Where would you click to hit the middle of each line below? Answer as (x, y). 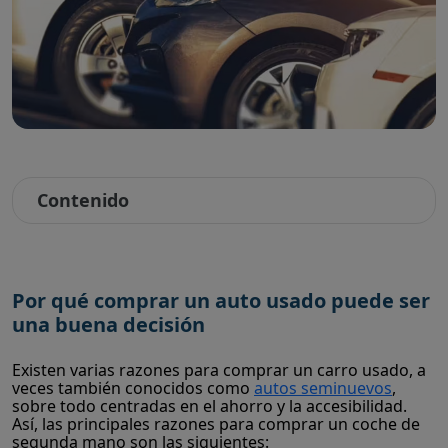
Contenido (83, 200)
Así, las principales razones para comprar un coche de (216, 424)
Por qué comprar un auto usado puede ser (221, 301)
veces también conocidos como (133, 388)
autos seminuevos (323, 388)
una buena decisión (108, 325)
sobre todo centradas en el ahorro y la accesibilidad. (209, 406)
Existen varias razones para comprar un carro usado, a (219, 370)
